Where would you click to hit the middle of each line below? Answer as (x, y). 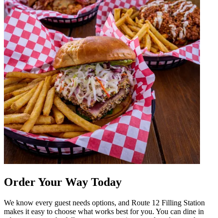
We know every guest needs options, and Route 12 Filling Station (104, 203)
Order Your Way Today (63, 182)
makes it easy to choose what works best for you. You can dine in (104, 212)
